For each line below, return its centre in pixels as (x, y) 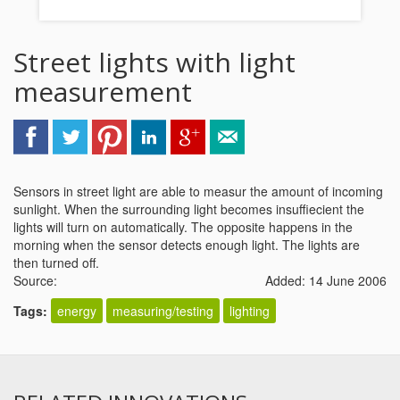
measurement (103, 92)
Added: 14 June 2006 (326, 280)
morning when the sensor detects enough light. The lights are (187, 245)
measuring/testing (163, 311)
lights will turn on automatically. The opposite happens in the (183, 227)
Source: (35, 280)
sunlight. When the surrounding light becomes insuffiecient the (189, 209)
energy (77, 311)
